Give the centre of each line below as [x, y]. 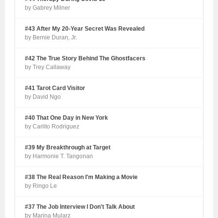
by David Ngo [43, 97]
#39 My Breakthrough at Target [68, 148]
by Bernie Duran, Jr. [51, 38]
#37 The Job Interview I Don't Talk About [80, 207]
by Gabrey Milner [48, 8]
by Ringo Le [41, 186]
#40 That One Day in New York [67, 118]
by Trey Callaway [48, 67]
